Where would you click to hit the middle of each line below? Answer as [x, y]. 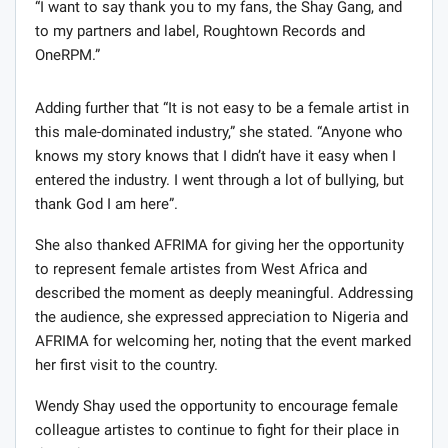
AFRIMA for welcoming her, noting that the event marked [223, 341]
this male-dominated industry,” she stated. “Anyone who [219, 132]
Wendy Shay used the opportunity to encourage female [216, 406]
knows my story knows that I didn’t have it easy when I [215, 156]
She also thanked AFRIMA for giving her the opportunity [219, 245]
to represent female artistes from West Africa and [201, 269]
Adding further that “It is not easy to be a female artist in [222, 108]
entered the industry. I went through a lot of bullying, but [219, 180]
